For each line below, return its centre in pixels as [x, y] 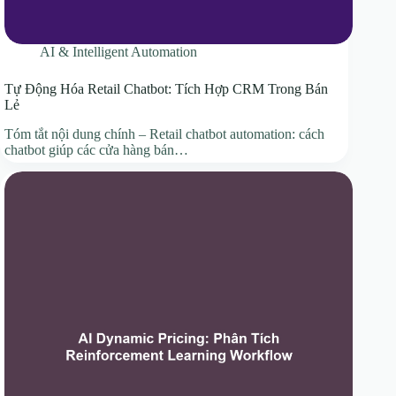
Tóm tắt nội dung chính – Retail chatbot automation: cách [164, 134]
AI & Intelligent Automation [118, 52]
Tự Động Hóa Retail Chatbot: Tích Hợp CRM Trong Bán [166, 89]
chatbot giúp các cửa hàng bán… [96, 150]
